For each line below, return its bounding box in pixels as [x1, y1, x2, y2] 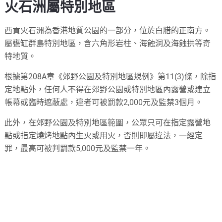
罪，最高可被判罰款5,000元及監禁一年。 [4, 143, 151, 153]
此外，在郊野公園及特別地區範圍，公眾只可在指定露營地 [4, 117, 211, 127]
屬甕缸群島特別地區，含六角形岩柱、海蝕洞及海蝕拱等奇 [4, 38, 211, 48]
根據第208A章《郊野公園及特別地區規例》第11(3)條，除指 [4, 71, 217, 81]
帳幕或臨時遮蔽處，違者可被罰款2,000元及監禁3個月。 [4, 97, 203, 107]
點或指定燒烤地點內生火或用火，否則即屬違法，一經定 [4, 130, 203, 140]
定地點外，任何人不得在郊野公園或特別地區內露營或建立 [4, 84, 211, 94]
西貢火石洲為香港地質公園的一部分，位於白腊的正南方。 [4, 25, 211, 35]
